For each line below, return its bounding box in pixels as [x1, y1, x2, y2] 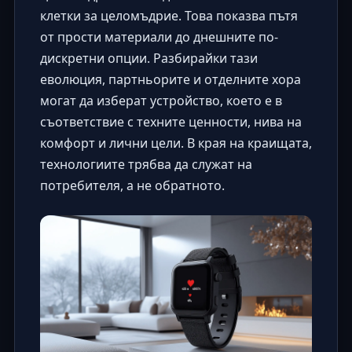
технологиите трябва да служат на [39, 156, 252, 174]
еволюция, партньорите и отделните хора [39, 71, 301, 89]
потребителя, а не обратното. [39, 177, 225, 195]
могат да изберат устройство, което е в [39, 92, 282, 110]
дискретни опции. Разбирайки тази [39, 49, 258, 68]
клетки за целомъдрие [39, 7, 178, 25]
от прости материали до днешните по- [39, 28, 278, 46]
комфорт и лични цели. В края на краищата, [39, 134, 312, 152]
